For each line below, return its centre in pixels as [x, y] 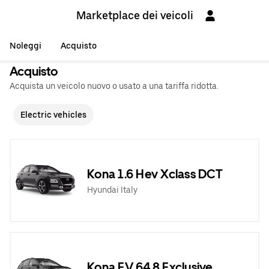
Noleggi [26, 46]
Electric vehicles [53, 115]
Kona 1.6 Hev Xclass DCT [155, 174]
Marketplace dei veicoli [134, 15]
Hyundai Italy [112, 189]
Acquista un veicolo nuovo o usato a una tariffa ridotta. [114, 86]
